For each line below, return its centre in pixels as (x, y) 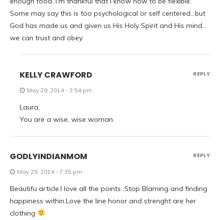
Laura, (30, 107)
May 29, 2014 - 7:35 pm (50, 172)
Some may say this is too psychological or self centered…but (108, 13)
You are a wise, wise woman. (67, 119)
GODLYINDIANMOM (49, 156)
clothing (24, 213)
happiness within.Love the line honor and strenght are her (103, 201)
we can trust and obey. (47, 38)
